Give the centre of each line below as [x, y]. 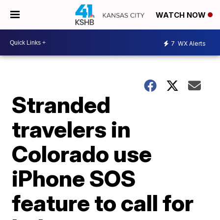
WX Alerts [191, 43]
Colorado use [82, 154]
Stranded [61, 105]
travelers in [71, 129]
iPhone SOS [74, 178]
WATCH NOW [182, 15]
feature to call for [103, 203]
